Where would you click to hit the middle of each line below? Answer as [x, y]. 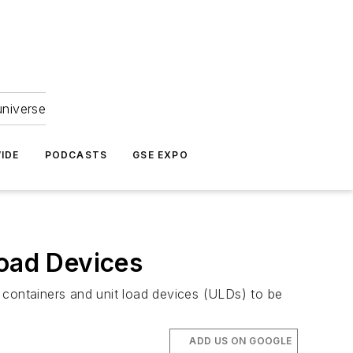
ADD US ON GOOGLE [241, 341]
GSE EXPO [160, 155]
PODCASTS [76, 155]
